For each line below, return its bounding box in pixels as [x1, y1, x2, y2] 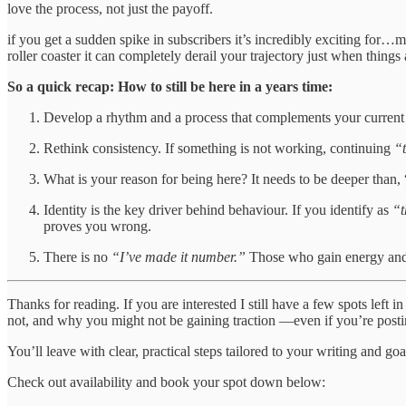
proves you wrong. [43, 218, 151, 235]
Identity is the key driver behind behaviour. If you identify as [43, 202, 389, 218]
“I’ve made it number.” [111, 249, 249, 266]
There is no [43, 249, 111, 266]
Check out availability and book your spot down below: [7, 374, 325, 391]
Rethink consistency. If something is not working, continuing [43, 140, 394, 157]
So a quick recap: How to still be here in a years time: [7, 79, 333, 95]
